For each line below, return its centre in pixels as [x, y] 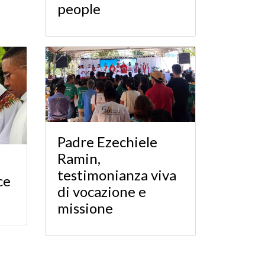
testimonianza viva [117, 174]
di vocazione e [102, 191]
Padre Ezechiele [107, 141]
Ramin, [79, 158]
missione [85, 208]
